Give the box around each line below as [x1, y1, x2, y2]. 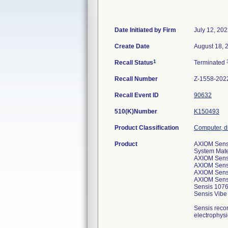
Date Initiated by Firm [115, 26, 176, 34]
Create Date [115, 43, 150, 50]
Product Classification [115, 124, 179, 131]
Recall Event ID [115, 92, 159, 99]
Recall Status [115, 59, 153, 66]
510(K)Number [115, 108, 157, 115]
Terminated [194, 59, 226, 66]
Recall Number [115, 75, 158, 82]
